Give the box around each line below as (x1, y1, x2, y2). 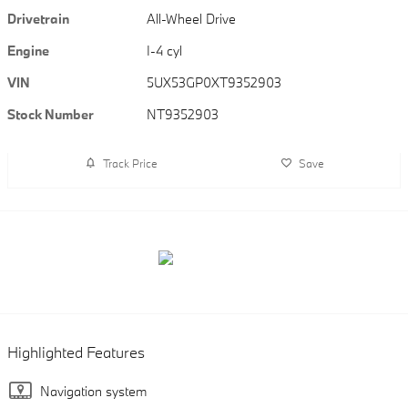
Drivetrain (7, 10, 69, 28)
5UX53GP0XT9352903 (147, 74, 282, 92)
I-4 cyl (147, 42, 183, 60)
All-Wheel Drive (147, 10, 238, 28)
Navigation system (40, 382, 147, 401)
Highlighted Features (7, 342, 145, 362)
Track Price (102, 155, 158, 170)
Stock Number (7, 106, 94, 124)
